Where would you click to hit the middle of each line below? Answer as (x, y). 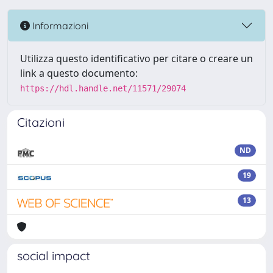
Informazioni (59, 25)
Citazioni (41, 122)
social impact (54, 256)
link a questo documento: (79, 73)
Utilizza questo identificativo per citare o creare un (136, 58)
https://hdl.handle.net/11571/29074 (103, 88)
